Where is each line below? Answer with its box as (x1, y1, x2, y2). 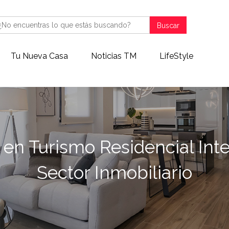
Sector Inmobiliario (37, 162, 192, 183)
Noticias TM (90, 51, 136, 61)
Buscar (157, 21, 180, 30)
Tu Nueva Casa (10, 51, 68, 61)
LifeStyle (159, 51, 193, 61)
